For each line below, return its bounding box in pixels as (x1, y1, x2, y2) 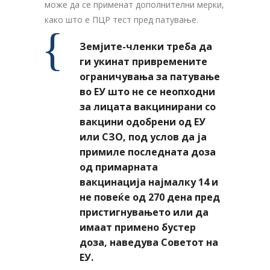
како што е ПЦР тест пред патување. (45, 14, 198, 25)
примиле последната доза (80, 145, 216, 159)
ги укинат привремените (80, 55, 207, 68)
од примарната (80, 160, 158, 174)
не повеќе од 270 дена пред (80, 190, 220, 204)
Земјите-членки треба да (80, 40, 212, 53)
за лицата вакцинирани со (80, 100, 216, 113)
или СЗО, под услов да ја (80, 130, 207, 143)
